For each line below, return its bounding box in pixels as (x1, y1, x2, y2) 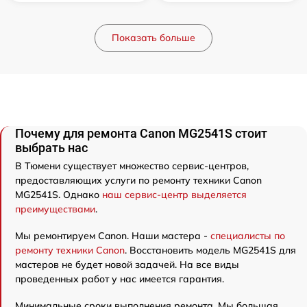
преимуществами (15, 203, 95, 216)
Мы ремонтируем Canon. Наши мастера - (15, 230, 210, 243)
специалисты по (210, 230, 285, 243)
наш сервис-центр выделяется (102, 188, 247, 201)
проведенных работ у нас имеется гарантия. (15, 273, 224, 286)
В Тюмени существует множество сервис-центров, (15, 160, 249, 173)
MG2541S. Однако (15, 188, 102, 201)
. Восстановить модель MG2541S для (125, 244, 296, 257)
